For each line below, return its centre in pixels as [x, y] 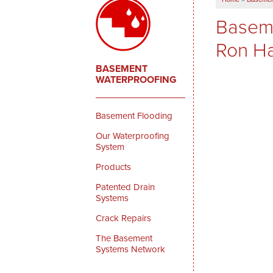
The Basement [124, 238]
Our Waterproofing [133, 136]
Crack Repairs [124, 218]
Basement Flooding [134, 116]
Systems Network [131, 249]
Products [114, 167]
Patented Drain [126, 187]
